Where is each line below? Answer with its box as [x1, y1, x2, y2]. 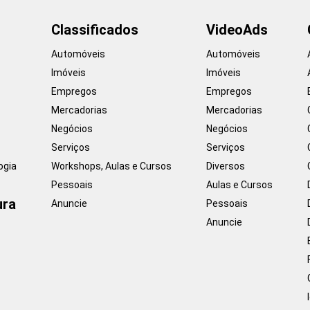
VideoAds [206, 21, 268, 38]
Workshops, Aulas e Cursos [51, 160, 172, 172]
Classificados [51, 21, 138, 38]
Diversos [206, 160, 245, 172]
